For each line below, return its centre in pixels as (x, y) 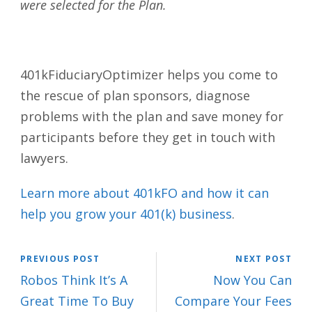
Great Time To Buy (77, 301)
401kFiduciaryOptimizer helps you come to (149, 75)
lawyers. (44, 158)
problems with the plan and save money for (152, 116)
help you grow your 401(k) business (126, 214)
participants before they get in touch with (148, 137)
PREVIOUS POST (60, 259)
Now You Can (252, 280)
